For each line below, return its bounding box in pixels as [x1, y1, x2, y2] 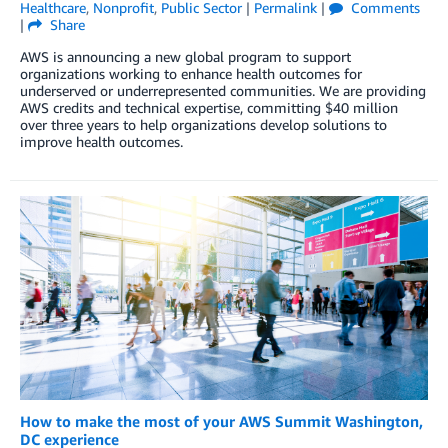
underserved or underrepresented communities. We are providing [20, 81, 426, 99]
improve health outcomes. [20, 132, 183, 150]
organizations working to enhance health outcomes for [20, 64, 362, 82]
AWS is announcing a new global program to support [20, 47, 351, 65]
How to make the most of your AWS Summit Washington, [20, 412, 423, 431]
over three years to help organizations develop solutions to [20, 115, 387, 133]
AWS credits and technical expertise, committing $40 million [20, 98, 398, 116]
